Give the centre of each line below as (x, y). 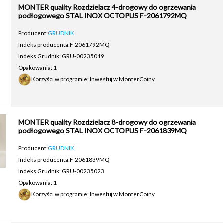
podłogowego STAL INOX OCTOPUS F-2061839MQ (102, 131)
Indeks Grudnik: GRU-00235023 (61, 171)
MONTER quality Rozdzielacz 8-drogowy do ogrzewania (107, 122)
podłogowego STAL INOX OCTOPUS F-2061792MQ (102, 16)
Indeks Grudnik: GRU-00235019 (61, 56)
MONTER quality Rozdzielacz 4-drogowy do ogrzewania (107, 7)
